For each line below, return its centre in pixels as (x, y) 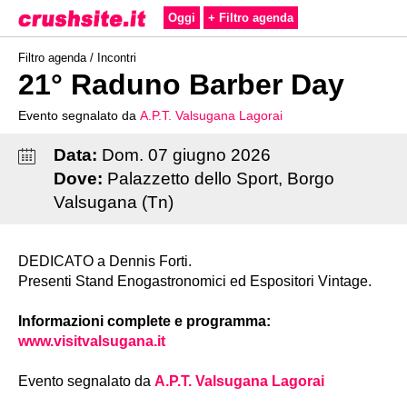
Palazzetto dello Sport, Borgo (220, 179)
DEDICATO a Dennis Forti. (105, 261)
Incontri (117, 58)
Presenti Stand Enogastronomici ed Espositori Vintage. (195, 281)
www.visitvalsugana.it (92, 341)
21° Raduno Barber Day (181, 84)
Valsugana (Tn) (113, 202)
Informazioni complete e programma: (144, 321)
